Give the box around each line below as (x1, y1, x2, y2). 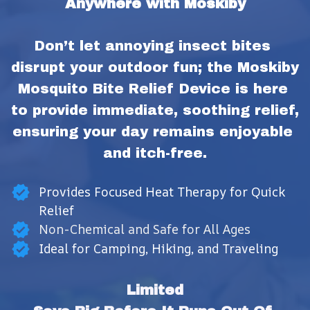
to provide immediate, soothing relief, (11, 102, 299, 118)
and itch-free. (103, 145, 207, 161)
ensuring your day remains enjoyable (12, 123, 293, 139)
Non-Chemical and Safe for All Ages (38, 220, 250, 237)
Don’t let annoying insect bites (35, 37, 271, 53)
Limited (127, 282, 183, 298)
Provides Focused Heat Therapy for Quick (38, 183, 285, 200)
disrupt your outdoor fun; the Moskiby (11, 59, 299, 75)
